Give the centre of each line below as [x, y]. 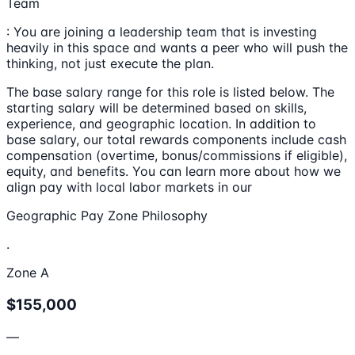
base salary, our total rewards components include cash [176, 140]
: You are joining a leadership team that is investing [162, 32]
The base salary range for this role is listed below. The [170, 92]
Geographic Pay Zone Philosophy [107, 216]
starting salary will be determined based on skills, [157, 108]
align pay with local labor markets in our [129, 187]
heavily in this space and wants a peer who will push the [177, 48]
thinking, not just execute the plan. [110, 64]
